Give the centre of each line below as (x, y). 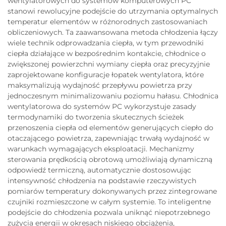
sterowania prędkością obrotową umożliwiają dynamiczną (110, 159)
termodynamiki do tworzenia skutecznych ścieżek (96, 117)
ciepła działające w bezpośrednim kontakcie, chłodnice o (107, 53)
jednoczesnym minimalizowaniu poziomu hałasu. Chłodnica (113, 96)
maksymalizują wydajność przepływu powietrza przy (100, 85)
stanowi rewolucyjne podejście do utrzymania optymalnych (113, 11)
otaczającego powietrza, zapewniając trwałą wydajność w (108, 138)
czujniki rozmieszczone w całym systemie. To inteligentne (109, 202)
